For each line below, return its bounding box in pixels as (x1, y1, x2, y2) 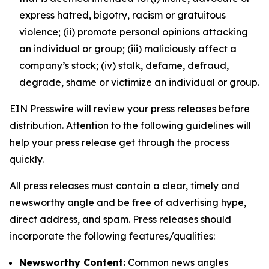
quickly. (10, 153, 44, 165)
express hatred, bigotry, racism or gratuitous (19, 9, 226, 21)
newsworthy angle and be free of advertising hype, (10, 196, 246, 208)
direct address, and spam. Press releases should (10, 213, 231, 225)
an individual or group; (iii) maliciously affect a (19, 43, 237, 55)
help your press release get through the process (10, 136, 229, 148)
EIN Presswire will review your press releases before (10, 103, 250, 115)
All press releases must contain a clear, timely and (10, 180, 240, 192)
